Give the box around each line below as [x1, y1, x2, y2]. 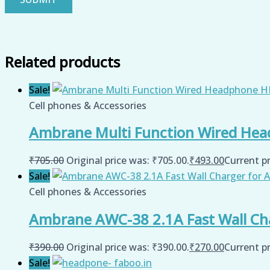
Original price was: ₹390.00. [66, 240, 189, 254]
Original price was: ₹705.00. [66, 154, 189, 168]
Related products [5, 51, 120, 72]
